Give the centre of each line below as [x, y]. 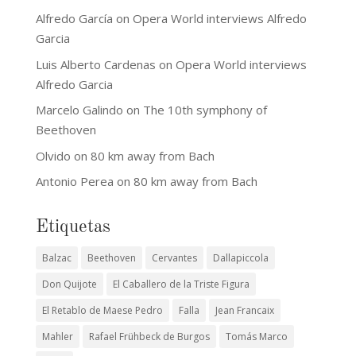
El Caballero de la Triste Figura [181, 284]
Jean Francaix [244, 310]
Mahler [57, 337]
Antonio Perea [74, 181]
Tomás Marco [256, 337]
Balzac [56, 258]
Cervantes [174, 258]
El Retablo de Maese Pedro [102, 310]
